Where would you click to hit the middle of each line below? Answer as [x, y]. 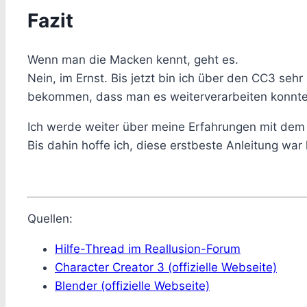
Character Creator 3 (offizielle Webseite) [166, 267]
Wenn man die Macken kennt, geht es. [133, 59]
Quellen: [50, 218]
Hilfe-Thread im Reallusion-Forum [148, 248]
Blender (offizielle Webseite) [132, 285]
